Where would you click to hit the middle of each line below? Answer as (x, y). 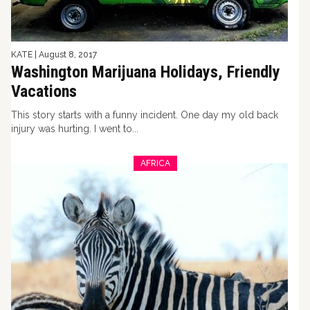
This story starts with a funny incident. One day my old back (145, 115)
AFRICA (155, 163)
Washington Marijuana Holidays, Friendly (146, 72)
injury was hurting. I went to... (75, 129)
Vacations (44, 91)
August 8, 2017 (68, 55)
